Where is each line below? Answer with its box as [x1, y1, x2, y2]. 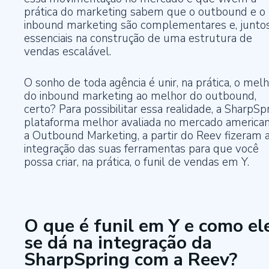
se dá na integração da [24, 231, 212, 256]
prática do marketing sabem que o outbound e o [24, 4, 265, 20]
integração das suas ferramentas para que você [24, 141, 259, 157]
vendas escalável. [24, 44, 111, 60]
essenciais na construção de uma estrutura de [24, 31, 252, 47]
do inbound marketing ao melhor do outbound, [24, 88, 256, 104]
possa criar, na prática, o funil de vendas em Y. [24, 154, 249, 171]
